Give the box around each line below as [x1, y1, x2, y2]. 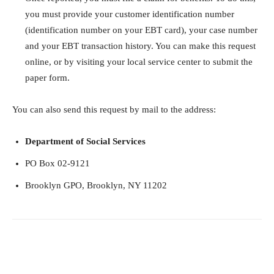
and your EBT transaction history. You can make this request [25, 41, 256, 51]
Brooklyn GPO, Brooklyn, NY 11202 [25, 180, 167, 191]
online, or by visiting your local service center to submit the [25, 57, 253, 67]
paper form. [25, 73, 70, 83]
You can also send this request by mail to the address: [12, 105, 216, 115]
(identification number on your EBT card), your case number [25, 25, 257, 35]
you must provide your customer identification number [25, 9, 234, 20]
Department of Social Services [25, 136, 146, 147]
